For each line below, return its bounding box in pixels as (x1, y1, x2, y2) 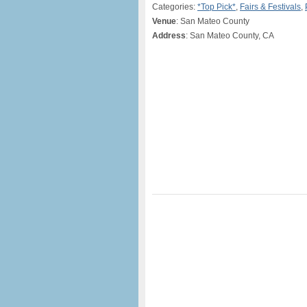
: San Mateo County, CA (186, 31, 274, 40)
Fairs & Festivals (240, 2, 301, 12)
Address (152, 31, 186, 40)
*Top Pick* (197, 2, 236, 12)
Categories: (152, 2, 197, 12)
